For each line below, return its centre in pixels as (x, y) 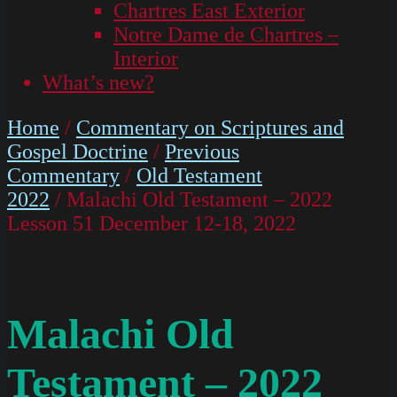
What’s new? (98, 82)
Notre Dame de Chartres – (226, 35)
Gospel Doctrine (78, 152)
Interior (146, 58)
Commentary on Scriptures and (210, 128)
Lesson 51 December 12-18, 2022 (152, 223)
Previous (202, 152)
